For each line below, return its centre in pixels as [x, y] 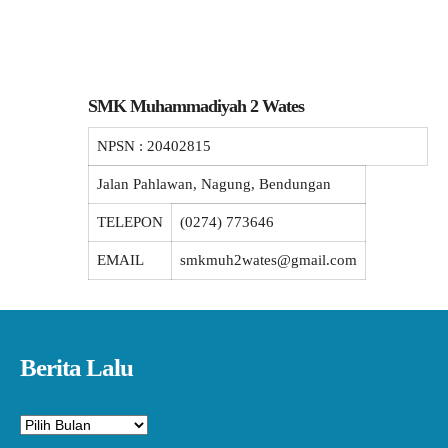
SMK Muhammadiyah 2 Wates [196, 106]
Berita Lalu [76, 367]
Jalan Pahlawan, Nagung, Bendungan [214, 184]
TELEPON [130, 222]
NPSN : [122, 146]
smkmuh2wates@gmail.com [268, 260]
